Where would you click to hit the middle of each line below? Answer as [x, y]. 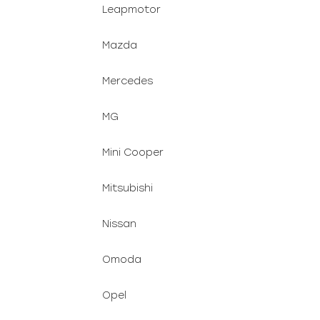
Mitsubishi [127, 188]
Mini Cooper [133, 152]
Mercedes [127, 81]
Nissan [119, 224]
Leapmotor [131, 10]
